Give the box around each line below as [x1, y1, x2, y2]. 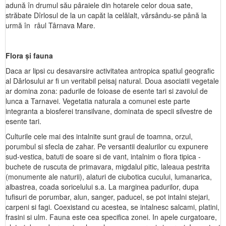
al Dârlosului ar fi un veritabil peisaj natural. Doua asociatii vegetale [6, 76, 219, 86]
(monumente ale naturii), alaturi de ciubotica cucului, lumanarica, [6, 172, 212, 182]
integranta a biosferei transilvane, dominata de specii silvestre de [6, 106, 212, 116]
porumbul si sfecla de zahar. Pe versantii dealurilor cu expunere [6, 141, 208, 151]
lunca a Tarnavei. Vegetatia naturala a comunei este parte [6, 96, 190, 106]
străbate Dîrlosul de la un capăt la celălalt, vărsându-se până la [6, 10, 207, 20]
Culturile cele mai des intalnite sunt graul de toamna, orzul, [6, 131, 193, 141]
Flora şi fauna [6, 50, 53, 61]
